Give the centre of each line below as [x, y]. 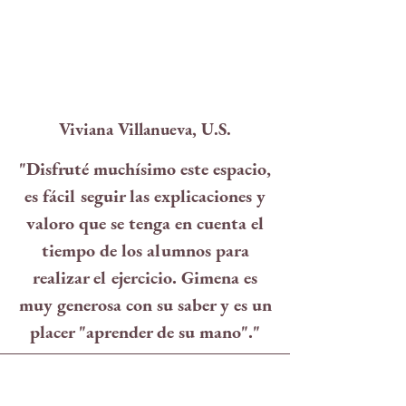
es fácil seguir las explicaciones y [145, 196]
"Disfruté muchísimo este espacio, [145, 169]
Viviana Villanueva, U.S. [145, 129]
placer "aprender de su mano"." [145, 332]
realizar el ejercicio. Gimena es [145, 277]
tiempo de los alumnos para [145, 250]
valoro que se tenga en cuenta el [145, 223]
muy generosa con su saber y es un [145, 304]
